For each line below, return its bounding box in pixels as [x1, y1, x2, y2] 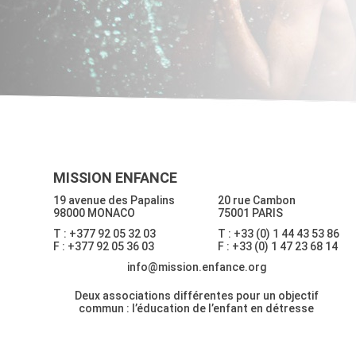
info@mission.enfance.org [126, 260, 266, 273]
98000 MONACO [53, 206, 136, 219]
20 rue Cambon [218, 193, 296, 207]
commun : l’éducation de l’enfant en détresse [79, 301, 315, 315]
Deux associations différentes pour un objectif [74, 288, 319, 302]
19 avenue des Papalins [53, 193, 176, 207]
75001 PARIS [218, 206, 284, 219]
